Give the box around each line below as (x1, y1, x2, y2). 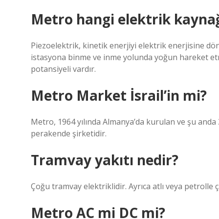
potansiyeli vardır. (31, 64, 96, 74)
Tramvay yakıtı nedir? (31, 151, 178, 169)
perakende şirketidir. (31, 128, 107, 139)
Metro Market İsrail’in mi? (31, 86, 207, 105)
